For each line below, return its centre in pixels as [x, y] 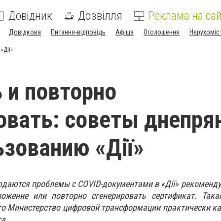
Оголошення [162, 32]
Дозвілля [100, 16]
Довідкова [25, 32]
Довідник [30, 16]
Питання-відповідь [78, 32]
